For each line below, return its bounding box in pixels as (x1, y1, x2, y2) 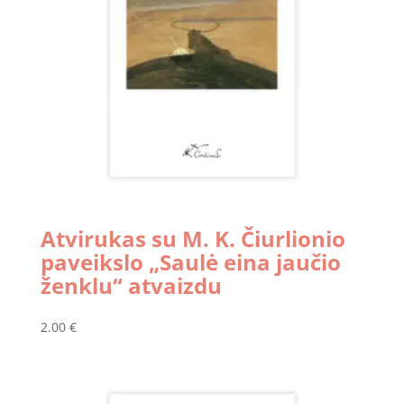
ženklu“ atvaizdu (40, 270, 222, 300)
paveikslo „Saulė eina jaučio (40, 246, 341, 277)
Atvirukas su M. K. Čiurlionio (40, 223, 345, 253)
